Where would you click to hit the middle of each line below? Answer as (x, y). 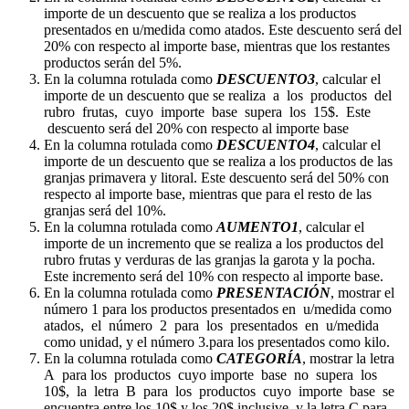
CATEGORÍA (259, 358)
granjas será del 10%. (105, 210)
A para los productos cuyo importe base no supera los (212, 374)
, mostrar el (362, 292)
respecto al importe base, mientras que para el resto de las (208, 194)
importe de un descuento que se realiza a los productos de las (218, 161)
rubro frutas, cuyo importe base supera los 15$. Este (207, 111)
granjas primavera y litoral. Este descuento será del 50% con (216, 177)
